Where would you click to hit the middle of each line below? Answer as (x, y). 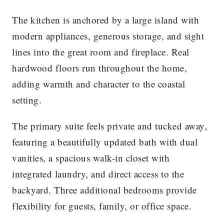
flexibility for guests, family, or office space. (102, 206)
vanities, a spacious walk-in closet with (91, 158)
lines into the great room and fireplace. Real (101, 52)
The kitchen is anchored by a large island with (105, 20)
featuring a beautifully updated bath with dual (105, 142)
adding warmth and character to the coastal (98, 84)
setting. (27, 100)
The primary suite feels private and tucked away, (109, 126)
